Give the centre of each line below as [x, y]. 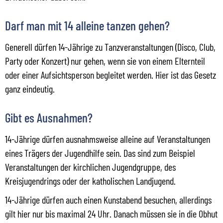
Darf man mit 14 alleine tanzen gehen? [87, 25]
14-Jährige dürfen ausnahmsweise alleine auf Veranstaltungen [108, 139]
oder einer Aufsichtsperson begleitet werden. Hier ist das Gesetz [111, 74]
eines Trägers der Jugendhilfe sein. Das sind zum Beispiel [100, 153]
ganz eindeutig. [30, 88]
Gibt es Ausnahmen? [49, 117]
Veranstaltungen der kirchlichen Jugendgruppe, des [90, 167]
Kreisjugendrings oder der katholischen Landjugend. [90, 180]
